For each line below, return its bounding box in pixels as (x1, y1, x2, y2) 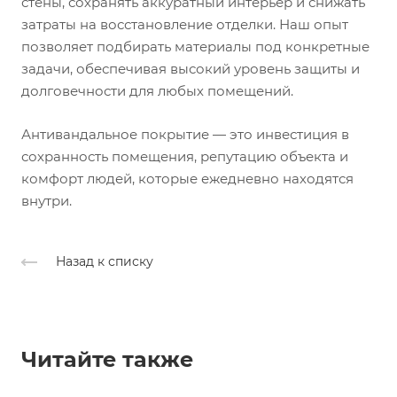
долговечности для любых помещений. (21, 82, 293, 99)
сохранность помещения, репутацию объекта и (21, 147, 348, 165)
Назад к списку (56, 253, 153, 269)
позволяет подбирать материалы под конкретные (21, 37, 370, 55)
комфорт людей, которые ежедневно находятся (21, 169, 354, 187)
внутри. (21, 191, 72, 209)
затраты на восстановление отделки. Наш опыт (21, 15, 348, 33)
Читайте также (21, 346, 193, 372)
